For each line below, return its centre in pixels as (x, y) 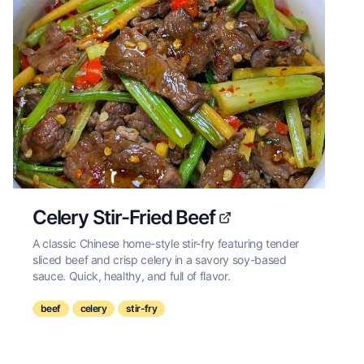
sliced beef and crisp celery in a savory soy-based (160, 260)
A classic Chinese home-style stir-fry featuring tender (166, 243)
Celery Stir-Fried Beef (124, 217)
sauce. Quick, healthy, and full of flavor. (132, 276)
